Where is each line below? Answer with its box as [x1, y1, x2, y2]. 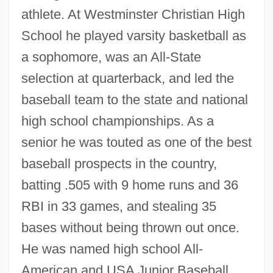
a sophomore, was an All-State [21, 49, 201, 65]
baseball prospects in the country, [21, 155, 217, 171]
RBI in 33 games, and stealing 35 [21, 198, 216, 214]
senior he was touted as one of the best [21, 134, 252, 150]
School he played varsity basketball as [21, 27, 246, 43]
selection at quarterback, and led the [21, 70, 234, 86]
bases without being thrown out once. [21, 219, 239, 235]
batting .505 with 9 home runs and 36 [21, 177, 238, 193]
